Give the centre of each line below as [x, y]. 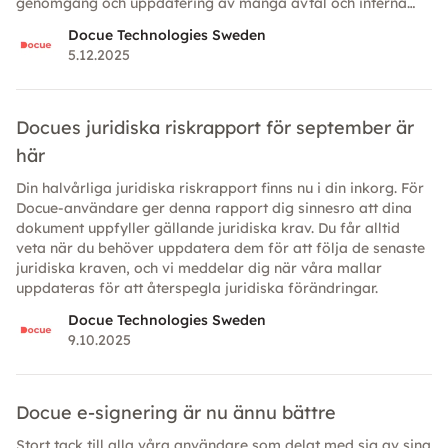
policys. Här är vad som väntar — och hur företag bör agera [221, 23]
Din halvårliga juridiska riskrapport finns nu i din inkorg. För [220, 188]
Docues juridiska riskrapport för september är [215, 128]
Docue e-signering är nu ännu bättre [176, 413]
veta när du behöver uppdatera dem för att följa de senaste [220, 248]
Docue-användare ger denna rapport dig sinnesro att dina [214, 208]
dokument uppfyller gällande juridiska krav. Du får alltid [208, 228]
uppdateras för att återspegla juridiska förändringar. [197, 288]
